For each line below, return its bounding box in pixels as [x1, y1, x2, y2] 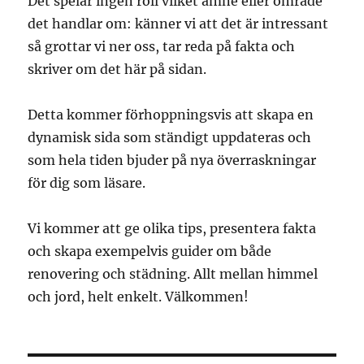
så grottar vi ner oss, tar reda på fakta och [28, 38, 296, 55]
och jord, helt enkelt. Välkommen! [28, 288, 249, 305]
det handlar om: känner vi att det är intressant [28, 15, 329, 32]
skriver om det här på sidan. [28, 61, 207, 78]
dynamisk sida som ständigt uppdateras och [28, 129, 312, 146]
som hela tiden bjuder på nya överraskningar [28, 152, 317, 169]
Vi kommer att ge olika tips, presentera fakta [28, 220, 317, 237]
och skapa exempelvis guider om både [28, 243, 272, 260]
